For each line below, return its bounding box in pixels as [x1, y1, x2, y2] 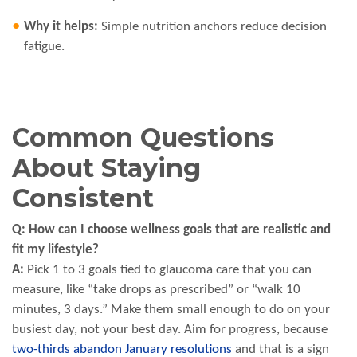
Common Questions [12, 122, 274, 154]
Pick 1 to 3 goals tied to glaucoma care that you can [24, 263, 312, 277]
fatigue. [24, 40, 65, 54]
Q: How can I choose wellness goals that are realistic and [12, 223, 331, 237]
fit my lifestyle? [12, 243, 99, 257]
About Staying [12, 152, 201, 184]
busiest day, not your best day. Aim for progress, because [12, 323, 328, 337]
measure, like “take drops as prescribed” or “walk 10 [12, 283, 300, 297]
